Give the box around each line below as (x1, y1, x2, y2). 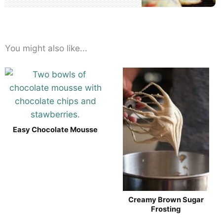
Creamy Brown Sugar (128, 195, 204, 205)
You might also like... (5, 43, 87, 54)
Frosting (151, 205, 181, 214)
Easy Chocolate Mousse (13, 125, 98, 135)
